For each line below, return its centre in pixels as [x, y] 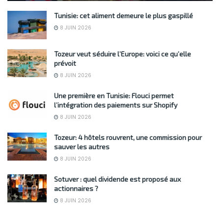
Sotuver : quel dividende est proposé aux [117, 179]
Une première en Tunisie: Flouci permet [114, 95]
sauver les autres [82, 146]
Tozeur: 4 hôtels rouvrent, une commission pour [128, 137]
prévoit [65, 63]
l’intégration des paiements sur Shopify [116, 105]
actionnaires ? [76, 188]
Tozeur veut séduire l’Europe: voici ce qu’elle [123, 54]
